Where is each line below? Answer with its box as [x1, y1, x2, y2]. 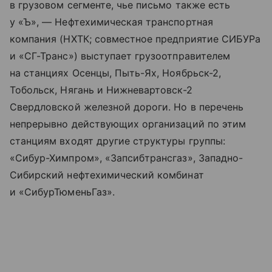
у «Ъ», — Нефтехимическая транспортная [10, 16, 213, 29]
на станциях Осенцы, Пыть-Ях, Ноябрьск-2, [10, 67, 221, 80]
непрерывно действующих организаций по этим [10, 118, 246, 131]
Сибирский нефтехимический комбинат [10, 169, 204, 182]
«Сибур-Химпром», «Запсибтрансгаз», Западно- [10, 152, 243, 165]
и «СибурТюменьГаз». [10, 186, 115, 199]
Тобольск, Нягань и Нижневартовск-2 [10, 84, 192, 97]
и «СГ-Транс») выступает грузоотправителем [10, 50, 230, 63]
